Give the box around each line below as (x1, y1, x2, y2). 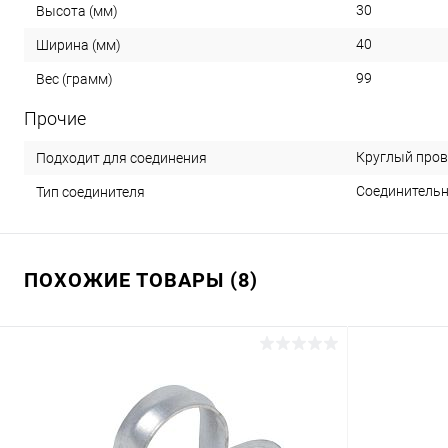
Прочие (24, 108, 86, 129)
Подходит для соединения (36, 149, 207, 166)
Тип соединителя (36, 183, 145, 200)
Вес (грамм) (36, 70, 113, 87)
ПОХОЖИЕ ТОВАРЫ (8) (24, 268, 258, 292)
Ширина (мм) (36, 36, 121, 53)
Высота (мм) (36, 2, 118, 19)
